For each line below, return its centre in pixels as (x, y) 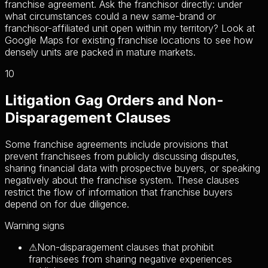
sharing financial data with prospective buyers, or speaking (133, 168)
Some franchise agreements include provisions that (116, 144)
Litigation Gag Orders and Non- (114, 100)
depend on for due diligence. (67, 204)
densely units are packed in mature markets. (100, 52)
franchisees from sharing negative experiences (130, 259)
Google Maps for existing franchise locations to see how (129, 40)
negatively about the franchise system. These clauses (122, 180)
